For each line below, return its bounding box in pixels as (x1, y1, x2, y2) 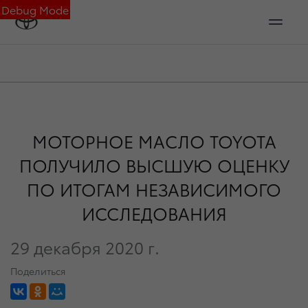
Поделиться (10, 263, 65, 278)
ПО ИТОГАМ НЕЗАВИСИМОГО (27, 177, 281, 201)
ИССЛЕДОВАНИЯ (81, 201, 227, 225)
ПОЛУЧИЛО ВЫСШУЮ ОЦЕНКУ (19, 153, 289, 177)
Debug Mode (1, 1, 69, 17)
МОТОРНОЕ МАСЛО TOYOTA (32, 129, 276, 153)
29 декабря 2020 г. (10, 234, 159, 258)
